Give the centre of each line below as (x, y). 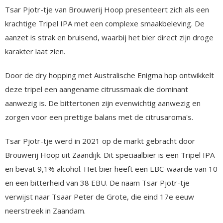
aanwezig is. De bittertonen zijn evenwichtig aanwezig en (103, 103)
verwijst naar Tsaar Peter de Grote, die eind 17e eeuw (100, 196)
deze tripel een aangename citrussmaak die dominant (97, 89)
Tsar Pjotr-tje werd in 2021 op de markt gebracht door (100, 141)
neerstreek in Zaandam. (45, 210)
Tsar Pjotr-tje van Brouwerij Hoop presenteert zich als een (107, 9)
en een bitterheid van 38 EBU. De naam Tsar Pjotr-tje (97, 182)
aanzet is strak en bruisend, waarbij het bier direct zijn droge (109, 37)
